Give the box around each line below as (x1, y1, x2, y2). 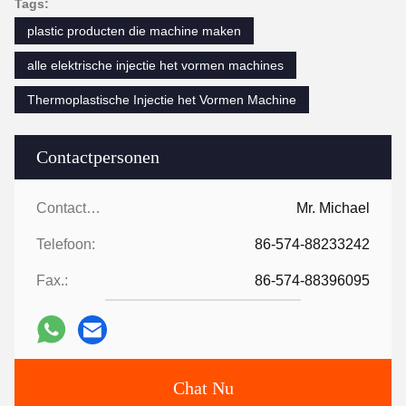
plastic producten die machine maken (27, 23, 241, 38)
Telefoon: (36, 236, 95, 252)
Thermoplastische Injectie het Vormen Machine (27, 92, 296, 107)
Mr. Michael (296, 199, 370, 216)
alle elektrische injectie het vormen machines (27, 57, 284, 72)
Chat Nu (172, 377, 234, 398)
